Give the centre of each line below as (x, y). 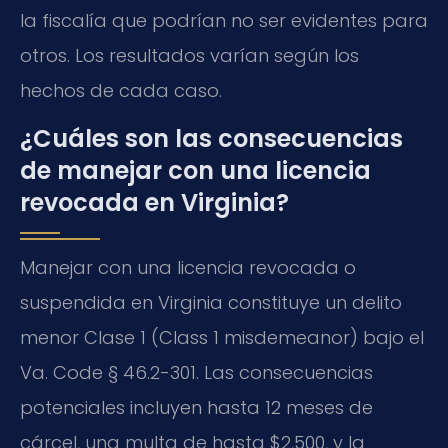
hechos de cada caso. (121, 91)
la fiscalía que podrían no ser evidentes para (224, 21)
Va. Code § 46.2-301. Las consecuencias (196, 372)
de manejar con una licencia (195, 170)
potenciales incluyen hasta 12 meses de (196, 407)
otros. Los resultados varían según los (189, 56)
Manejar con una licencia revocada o (188, 267)
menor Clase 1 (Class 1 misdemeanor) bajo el (222, 337)
